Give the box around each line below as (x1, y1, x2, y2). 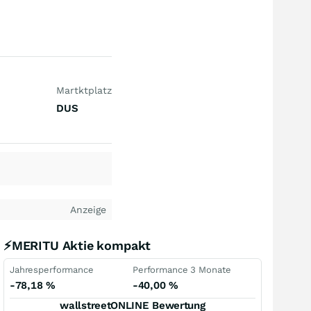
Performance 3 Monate (133, 264, 231, 275)
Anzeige (70, 204, 106, 215)
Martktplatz (56, 85, 112, 96)
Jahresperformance (10, 264, 94, 275)
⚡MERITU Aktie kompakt (3, 238, 151, 253)
